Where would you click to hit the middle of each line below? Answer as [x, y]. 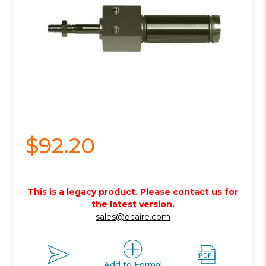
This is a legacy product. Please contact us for [133, 191]
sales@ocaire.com [133, 216]
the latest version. [133, 204]
